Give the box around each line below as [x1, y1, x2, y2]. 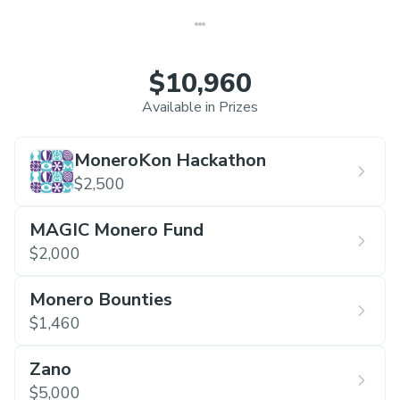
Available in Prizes [142, 97, 258, 118]
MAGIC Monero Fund [29, 218, 204, 243]
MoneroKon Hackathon [74, 148, 266, 173]
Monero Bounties [29, 287, 172, 312]
